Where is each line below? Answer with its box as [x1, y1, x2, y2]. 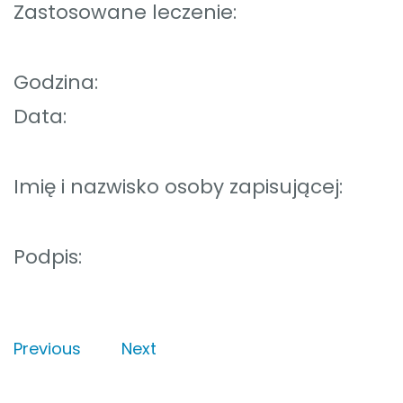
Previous [13, 337, 81, 361]
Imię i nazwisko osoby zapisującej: [13, 173, 343, 201]
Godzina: [13, 68, 363, 97]
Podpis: [13, 243, 82, 272]
